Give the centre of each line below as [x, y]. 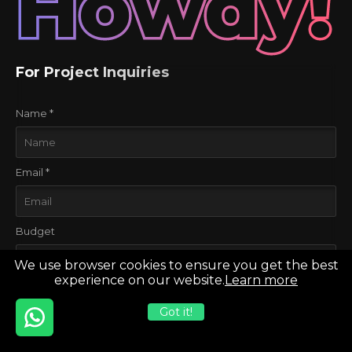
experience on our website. [139, 280]
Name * [35, 114]
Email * [33, 172]
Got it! [176, 312]
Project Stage [51, 290]
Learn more [261, 280]
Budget [35, 231]
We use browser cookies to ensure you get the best [176, 265]
